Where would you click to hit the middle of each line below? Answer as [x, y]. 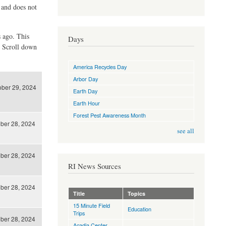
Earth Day [85, 91]
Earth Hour [86, 103]
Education [139, 209]
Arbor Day [85, 78]
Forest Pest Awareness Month [109, 115]
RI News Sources [94, 166]
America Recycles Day [100, 66]
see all [186, 131]
